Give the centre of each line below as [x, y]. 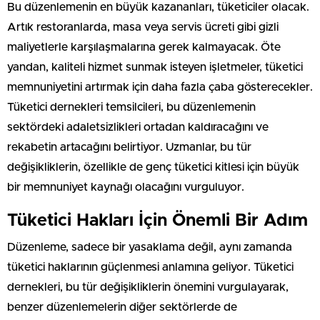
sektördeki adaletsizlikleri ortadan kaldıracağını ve [138, 127]
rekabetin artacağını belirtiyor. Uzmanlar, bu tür [129, 147]
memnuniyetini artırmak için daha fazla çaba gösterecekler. [160, 87]
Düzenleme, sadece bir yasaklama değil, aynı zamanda [150, 247]
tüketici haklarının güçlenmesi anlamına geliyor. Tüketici [150, 267]
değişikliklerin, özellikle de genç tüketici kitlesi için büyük [153, 167]
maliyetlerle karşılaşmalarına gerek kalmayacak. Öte [144, 47]
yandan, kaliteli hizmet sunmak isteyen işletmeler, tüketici [155, 67]
